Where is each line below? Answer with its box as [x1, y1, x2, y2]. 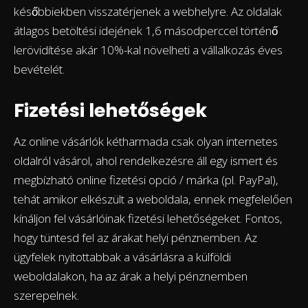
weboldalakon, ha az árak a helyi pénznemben [14, 268, 247, 285]
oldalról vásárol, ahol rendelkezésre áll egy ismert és [14, 153, 278, 169]
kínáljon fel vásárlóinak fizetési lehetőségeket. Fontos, [14, 210, 283, 227]
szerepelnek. [14, 287, 79, 304]
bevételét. [14, 61, 65, 78]
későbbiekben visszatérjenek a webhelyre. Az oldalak [14, 3, 282, 20]
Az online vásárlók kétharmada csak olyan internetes [14, 133, 278, 150]
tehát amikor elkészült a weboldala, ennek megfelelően [14, 191, 292, 208]
